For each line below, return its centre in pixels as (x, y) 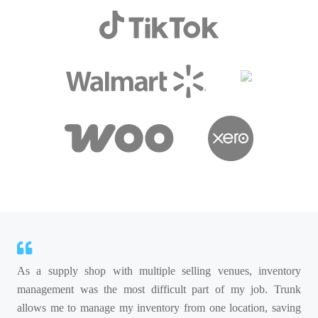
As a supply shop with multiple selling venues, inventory (159, 271)
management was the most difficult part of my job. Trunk (159, 290)
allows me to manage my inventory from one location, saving (159, 308)
